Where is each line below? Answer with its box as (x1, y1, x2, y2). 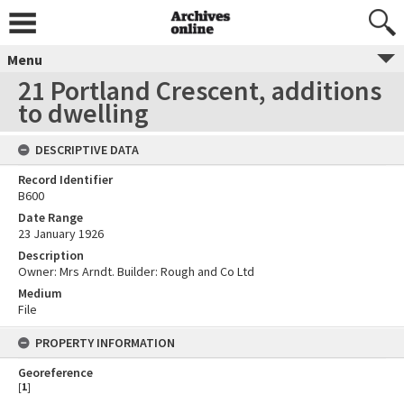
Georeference (18, 364, 93, 381)
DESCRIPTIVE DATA (35, 142, 139, 158)
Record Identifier (18, 171, 113, 188)
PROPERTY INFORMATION (35, 335, 175, 351)
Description (18, 247, 84, 263)
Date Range (18, 209, 83, 225)
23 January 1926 (18, 225, 104, 242)
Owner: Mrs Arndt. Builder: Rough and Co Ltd (18, 263, 254, 280)
